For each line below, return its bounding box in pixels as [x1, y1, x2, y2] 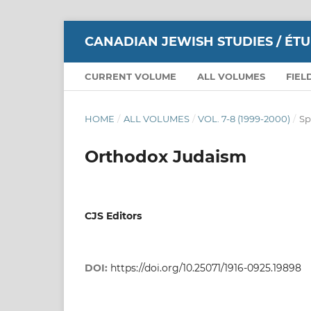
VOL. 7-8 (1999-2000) [198, 112, 291, 124]
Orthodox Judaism [85, 146, 246, 167]
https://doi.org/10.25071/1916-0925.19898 [110, 261, 301, 274]
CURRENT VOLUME [85, 70, 176, 82]
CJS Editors [85, 209, 142, 222]
